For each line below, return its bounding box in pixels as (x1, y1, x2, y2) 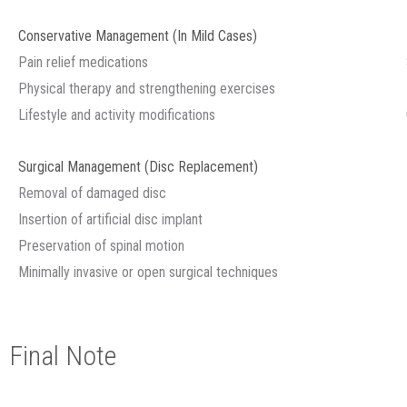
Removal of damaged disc (18, 184, 166, 202)
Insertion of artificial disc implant (18, 211, 203, 228)
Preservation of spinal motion (18, 237, 184, 254)
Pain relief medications (18, 54, 148, 71)
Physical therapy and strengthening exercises (18, 80, 275, 97)
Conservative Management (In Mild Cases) (18, 27, 257, 45)
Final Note (9, 340, 116, 372)
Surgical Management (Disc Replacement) (18, 158, 258, 175)
